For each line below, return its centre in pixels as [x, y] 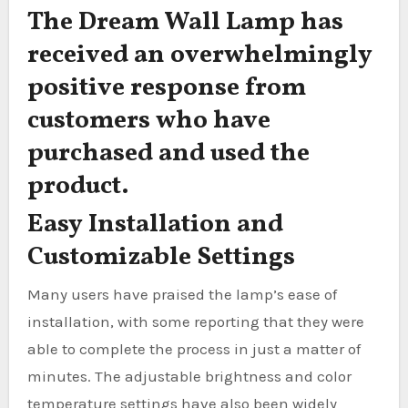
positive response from [166, 87]
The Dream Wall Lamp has [185, 22]
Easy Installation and [155, 224]
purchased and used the [168, 153]
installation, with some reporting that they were [195, 321]
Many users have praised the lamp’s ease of [182, 294]
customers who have [148, 120]
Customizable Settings [161, 257]
